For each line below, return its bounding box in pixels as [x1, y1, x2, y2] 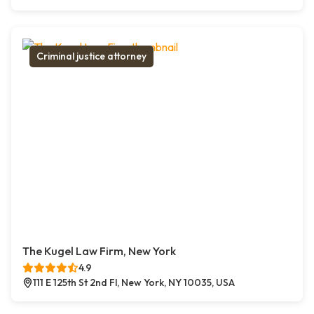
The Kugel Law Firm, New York [22, 244, 176, 259]
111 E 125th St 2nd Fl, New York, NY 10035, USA [33, 276, 235, 289]
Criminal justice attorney [36, 50, 146, 63]
